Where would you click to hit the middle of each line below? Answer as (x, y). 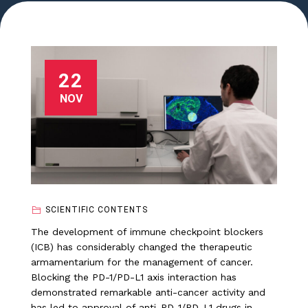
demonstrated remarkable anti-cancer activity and (148, 293)
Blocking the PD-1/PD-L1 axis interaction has (134, 277)
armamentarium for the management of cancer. (142, 262)
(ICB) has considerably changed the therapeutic (142, 247)
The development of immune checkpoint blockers (147, 232)
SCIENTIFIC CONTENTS (96, 210)
